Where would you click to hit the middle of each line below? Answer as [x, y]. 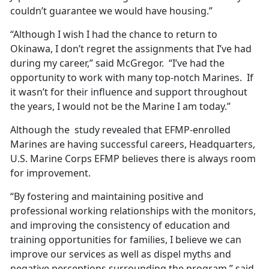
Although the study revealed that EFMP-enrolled [120, 130]
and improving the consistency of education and [120, 225]
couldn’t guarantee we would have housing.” [111, 11]
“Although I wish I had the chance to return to [114, 35]
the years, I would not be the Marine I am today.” [120, 107]
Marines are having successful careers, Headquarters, [133, 144]
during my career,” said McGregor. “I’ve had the [117, 63]
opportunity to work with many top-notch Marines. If [132, 78]
